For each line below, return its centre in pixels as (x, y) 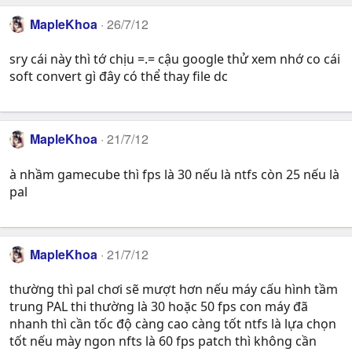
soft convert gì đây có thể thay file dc (119, 77)
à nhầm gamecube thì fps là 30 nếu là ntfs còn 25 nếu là (174, 174)
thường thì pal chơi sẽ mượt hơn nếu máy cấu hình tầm (174, 290)
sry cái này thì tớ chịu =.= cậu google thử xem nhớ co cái (175, 59)
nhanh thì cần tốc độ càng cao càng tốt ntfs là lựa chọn (173, 324)
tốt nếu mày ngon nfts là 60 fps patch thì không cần (163, 341)
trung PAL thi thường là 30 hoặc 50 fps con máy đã (159, 307)
